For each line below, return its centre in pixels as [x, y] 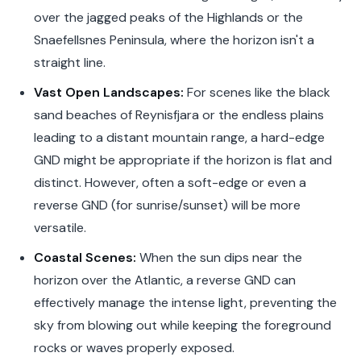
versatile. [60, 227]
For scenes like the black [257, 92]
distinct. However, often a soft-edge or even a [170, 182]
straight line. [69, 62]
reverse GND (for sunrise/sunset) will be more [167, 205]
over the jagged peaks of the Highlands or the [168, 17]
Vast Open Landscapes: [108, 92]
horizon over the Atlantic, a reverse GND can [164, 280]
